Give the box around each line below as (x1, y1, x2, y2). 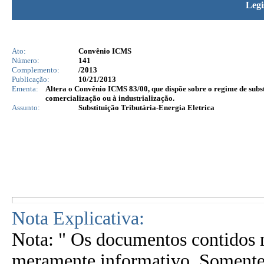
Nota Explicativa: (12, 208, 144, 229)
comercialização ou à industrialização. (45, 94, 174, 103)
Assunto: (12, 103, 40, 112)
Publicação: (12, 75, 49, 84)
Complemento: (12, 65, 60, 74)
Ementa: (12, 84, 38, 93)
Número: (12, 56, 39, 65)
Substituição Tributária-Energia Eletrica (78, 103, 214, 112)
